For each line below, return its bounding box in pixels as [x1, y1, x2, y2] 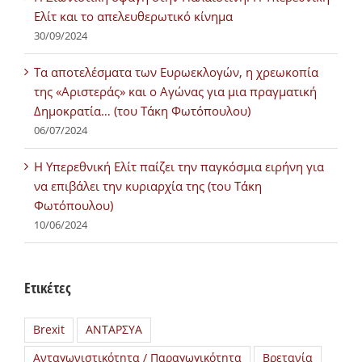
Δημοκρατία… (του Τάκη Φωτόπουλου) [34, 103, 250, 120]
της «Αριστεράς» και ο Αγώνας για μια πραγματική [34, 83, 317, 100]
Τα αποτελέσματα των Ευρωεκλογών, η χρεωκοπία [34, 64, 318, 81]
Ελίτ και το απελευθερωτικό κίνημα [34, 8, 233, 25]
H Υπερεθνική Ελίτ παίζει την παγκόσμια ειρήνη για [34, 158, 324, 175]
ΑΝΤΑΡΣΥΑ [86, 322, 142, 338]
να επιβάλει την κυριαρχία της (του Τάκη [34, 178, 262, 195]
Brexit [33, 322, 65, 338]
